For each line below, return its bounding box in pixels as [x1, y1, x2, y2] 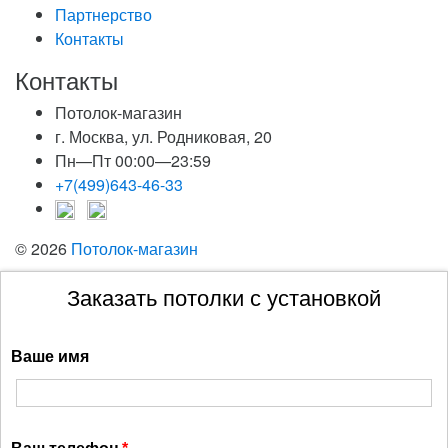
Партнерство [55, 2, 152, 26]
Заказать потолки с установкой [67, 285, 381, 311]
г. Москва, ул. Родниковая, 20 [55, 124, 272, 148]
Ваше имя [11, 347, 89, 365]
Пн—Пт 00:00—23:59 [55, 148, 211, 172]
